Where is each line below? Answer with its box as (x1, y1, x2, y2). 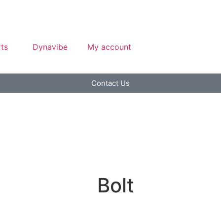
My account (87, 42, 131, 52)
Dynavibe (33, 42, 68, 52)
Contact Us (91, 78, 130, 88)
